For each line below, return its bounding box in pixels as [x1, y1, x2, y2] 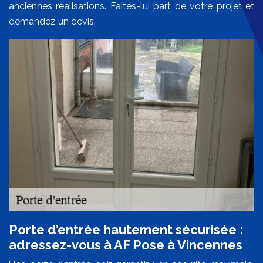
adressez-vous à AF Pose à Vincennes [9, 237, 242, 253]
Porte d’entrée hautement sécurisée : [9, 222, 244, 238]
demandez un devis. [9, 16, 96, 28]
